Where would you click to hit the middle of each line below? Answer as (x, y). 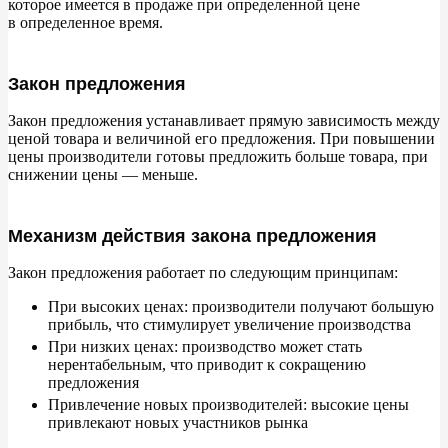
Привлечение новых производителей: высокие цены (228, 405)
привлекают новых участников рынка (178, 423)
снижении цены (63, 175)
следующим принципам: (314, 273)
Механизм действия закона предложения (192, 236)
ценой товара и (60, 139)
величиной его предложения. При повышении (275, 139)
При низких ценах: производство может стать (205, 347)
